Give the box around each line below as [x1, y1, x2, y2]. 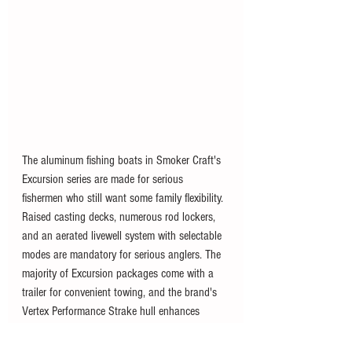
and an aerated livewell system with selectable [22, 228, 225, 243]
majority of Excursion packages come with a [22, 266, 217, 280]
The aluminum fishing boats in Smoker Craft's [22, 152, 224, 167]
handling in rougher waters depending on [22, 322, 203, 337]
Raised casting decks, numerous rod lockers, [22, 209, 218, 224]
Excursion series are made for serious [22, 171, 186, 186]
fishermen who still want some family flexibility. [22, 190, 226, 205]
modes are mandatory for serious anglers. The [22, 247, 224, 262]
